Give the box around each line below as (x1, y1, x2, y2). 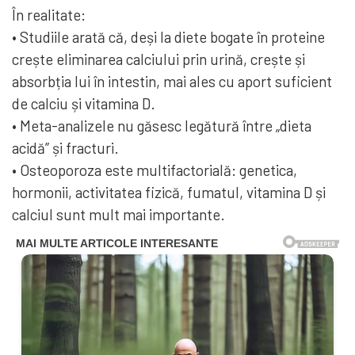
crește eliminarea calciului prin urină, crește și (12, 50, 305, 69)
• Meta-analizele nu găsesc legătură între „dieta (12, 116, 311, 136)
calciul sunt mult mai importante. (12, 205, 225, 224)
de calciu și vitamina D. (12, 94, 155, 113)
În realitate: (12, 6, 86, 25)
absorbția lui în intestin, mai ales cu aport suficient (12, 72, 332, 91)
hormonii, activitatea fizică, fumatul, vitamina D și (12, 183, 326, 202)
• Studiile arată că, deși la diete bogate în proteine (12, 28, 325, 47)
